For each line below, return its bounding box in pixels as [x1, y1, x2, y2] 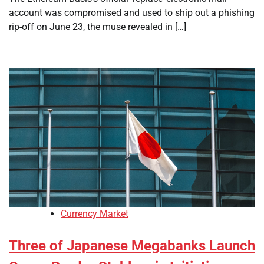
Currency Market [61, 208, 128, 220]
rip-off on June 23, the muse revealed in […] [9, 21, 186, 32]
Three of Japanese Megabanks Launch [9, 237, 255, 255]
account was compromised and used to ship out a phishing [9, 7, 255, 18]
